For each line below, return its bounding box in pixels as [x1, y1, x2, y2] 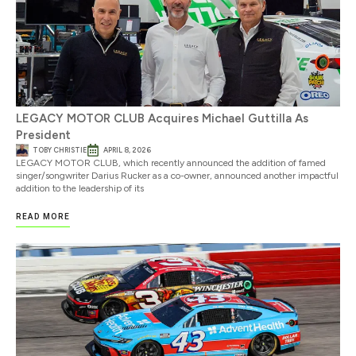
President [16, 127, 71, 142]
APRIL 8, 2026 [103, 145, 151, 154]
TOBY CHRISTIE [33, 145, 87, 154]
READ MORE [16, 212, 70, 222]
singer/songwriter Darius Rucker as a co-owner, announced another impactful [16, 169, 339, 181]
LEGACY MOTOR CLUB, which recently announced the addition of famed [16, 157, 326, 168]
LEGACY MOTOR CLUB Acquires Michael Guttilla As [16, 110, 308, 126]
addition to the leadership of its [16, 182, 144, 194]
